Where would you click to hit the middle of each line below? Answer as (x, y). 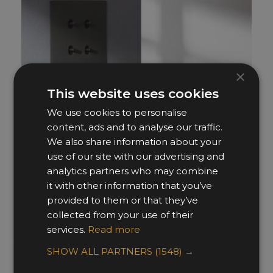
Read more (114, 229)
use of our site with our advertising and (136, 156)
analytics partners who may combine (133, 171)
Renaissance (65, 189)
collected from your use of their (120, 214)
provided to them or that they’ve (123, 200)
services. (68, 229)
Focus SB (49, 212)
